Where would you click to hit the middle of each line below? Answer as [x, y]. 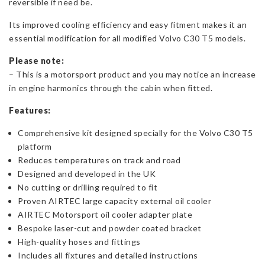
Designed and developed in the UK [87, 174]
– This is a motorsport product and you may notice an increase [132, 75]
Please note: [38, 61]
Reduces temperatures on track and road [99, 160]
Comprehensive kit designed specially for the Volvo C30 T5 [135, 133]
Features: [30, 111]
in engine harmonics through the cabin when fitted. [111, 88]
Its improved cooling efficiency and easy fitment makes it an [128, 25]
